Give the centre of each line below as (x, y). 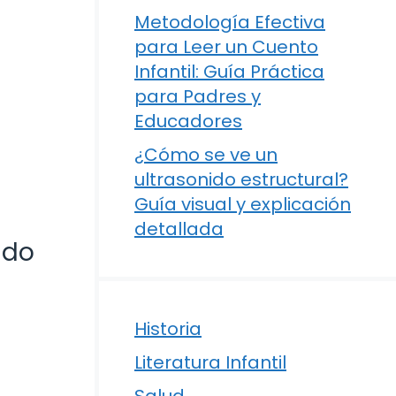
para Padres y (198, 96)
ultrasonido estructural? (241, 179)
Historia (168, 328)
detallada (179, 228)
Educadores (188, 121)
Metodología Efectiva (230, 22)
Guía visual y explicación (243, 204)
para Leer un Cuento (226, 46)
